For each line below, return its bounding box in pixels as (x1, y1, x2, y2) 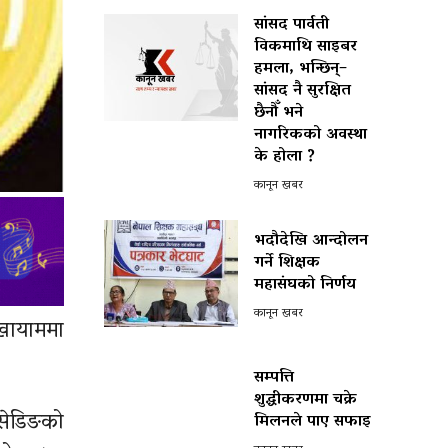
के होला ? (254, 142, 315, 172)
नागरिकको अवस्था (254, 120, 367, 150)
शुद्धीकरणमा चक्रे (254, 384, 357, 415)
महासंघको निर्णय (254, 269, 356, 300)
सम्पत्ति (254, 362, 294, 393)
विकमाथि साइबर (254, 32, 357, 62)
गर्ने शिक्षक (254, 247, 320, 278)
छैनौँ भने (254, 98, 303, 128)
